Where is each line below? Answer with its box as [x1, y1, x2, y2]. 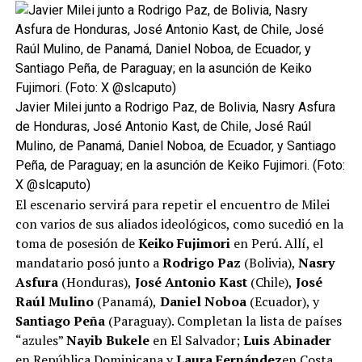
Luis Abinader [242, 331, 331, 350]
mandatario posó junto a [15, 254, 159, 272]
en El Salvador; [152, 331, 243, 350]
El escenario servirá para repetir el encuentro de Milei [15, 196, 330, 214]
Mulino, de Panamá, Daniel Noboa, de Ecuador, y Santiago [15, 138, 336, 154]
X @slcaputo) [15, 177, 90, 193]
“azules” [15, 331, 66, 350]
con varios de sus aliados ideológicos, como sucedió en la [15, 215, 343, 234]
